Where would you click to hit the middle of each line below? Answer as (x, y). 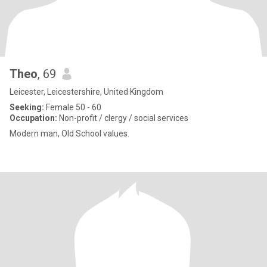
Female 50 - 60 (73, 107)
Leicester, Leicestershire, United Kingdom (86, 92)
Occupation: (33, 118)
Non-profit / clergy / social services (123, 118)
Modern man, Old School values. (69, 133)
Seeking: (27, 107)
